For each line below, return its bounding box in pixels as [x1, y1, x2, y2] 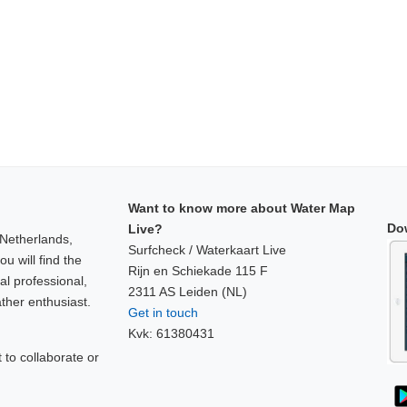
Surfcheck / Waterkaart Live [128, 242, 286, 257]
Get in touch [128, 304, 198, 320]
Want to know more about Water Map [128, 200, 355, 215]
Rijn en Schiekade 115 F [128, 263, 268, 278]
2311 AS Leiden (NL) [128, 283, 247, 299]
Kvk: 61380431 [128, 325, 214, 341]
